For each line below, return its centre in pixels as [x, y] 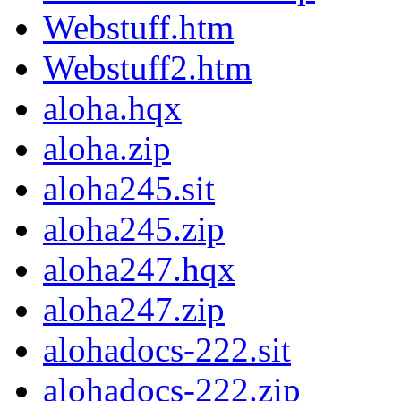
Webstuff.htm [138, 28]
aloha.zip [107, 149]
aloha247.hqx [139, 269]
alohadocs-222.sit [167, 350]
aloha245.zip [134, 229]
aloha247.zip [134, 310]
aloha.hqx [112, 108]
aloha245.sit [129, 189]
